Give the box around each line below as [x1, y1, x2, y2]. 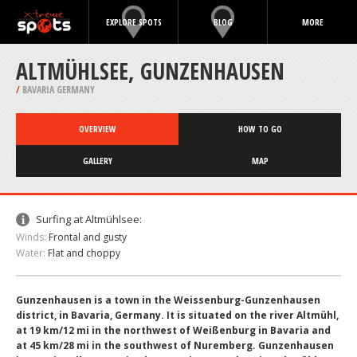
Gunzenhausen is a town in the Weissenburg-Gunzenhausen [16, 293, 320, 307]
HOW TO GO [237, 123, 282, 135]
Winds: [16, 230, 46, 244]
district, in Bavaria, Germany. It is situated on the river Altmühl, [16, 308, 339, 322]
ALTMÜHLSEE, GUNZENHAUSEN [16, 56, 284, 86]
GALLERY [82, 155, 112, 167]
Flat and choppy [48, 246, 120, 260]
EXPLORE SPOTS [105, 16, 162, 28]
